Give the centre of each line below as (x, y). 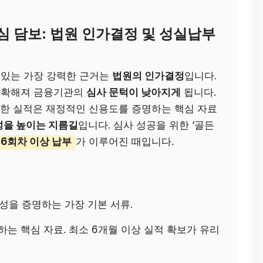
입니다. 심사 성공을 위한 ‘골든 (146, 125)
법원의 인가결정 (149, 75)
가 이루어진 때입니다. (124, 141)
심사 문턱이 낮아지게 (134, 92)
